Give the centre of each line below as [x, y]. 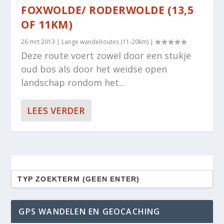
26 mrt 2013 [38, 41]
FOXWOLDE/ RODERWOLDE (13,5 [107, 10]
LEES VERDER [56, 110]
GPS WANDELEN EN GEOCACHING [89, 211]
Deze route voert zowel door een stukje [106, 55]
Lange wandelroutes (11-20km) [105, 41]
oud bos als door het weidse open [94, 69]
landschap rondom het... [73, 82]
